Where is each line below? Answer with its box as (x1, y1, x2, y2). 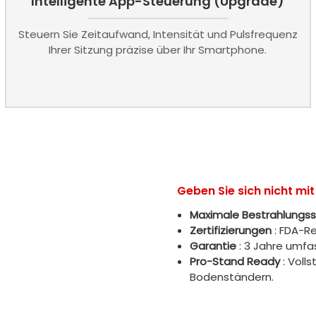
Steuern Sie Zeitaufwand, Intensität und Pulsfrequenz (18, 27, 298, 42)
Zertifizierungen (189, 223, 272, 238)
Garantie (189, 238, 236, 254)
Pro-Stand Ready (189, 254, 280, 269)
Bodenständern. (189, 269, 274, 285)
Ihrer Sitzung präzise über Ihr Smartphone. (49, 42, 267, 58)
